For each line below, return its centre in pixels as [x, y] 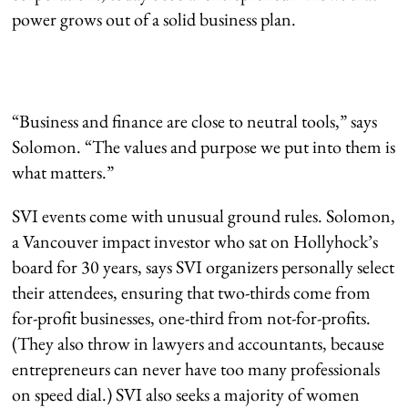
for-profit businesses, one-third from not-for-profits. [192, 317]
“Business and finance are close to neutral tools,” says [195, 121]
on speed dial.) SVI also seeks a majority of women [186, 394]
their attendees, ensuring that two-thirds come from [192, 292]
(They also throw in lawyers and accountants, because [199, 343]
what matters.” [63, 172]
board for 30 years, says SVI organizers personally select [204, 266]
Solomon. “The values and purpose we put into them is [204, 146]
